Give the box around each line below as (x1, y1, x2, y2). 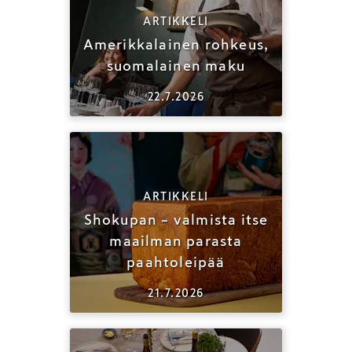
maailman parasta (109, 233, 243, 248)
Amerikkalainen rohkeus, (82, 37, 269, 52)
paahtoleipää (126, 255, 225, 269)
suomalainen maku (106, 58, 246, 73)
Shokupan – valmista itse (83, 212, 269, 227)
